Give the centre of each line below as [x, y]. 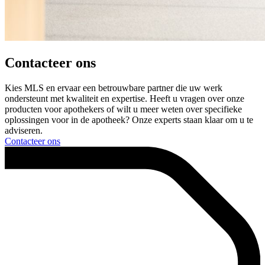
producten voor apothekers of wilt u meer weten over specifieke [123, 109]
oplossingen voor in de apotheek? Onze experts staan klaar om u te [129, 120]
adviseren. [24, 131]
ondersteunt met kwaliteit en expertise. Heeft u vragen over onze [125, 99]
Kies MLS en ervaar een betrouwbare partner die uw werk [114, 88]
